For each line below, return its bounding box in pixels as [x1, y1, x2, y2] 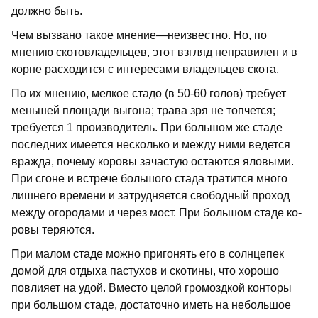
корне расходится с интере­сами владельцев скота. [11, 63, 279, 76]
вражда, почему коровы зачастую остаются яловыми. [11, 155, 294, 168]
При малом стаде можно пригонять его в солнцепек [11, 248, 284, 261]
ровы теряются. [11, 224, 94, 236]
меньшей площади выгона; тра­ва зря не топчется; [11, 104, 275, 117]
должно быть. [11, 5, 82, 18]
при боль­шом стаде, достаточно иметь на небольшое [11, 299, 291, 312]
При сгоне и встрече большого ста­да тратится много [11, 172, 287, 185]
